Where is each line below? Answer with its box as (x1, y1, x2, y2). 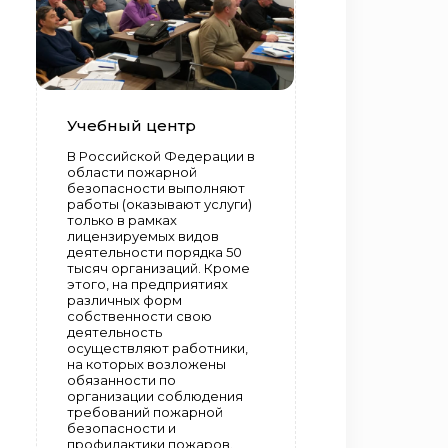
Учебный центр (67, 116, 196, 136)
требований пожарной (67, 404, 223, 421)
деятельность (67, 324, 162, 341)
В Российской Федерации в (67, 148, 255, 165)
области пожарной (67, 164, 197, 181)
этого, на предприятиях (67, 276, 228, 293)
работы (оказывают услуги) (67, 196, 252, 213)
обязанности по (67, 372, 176, 389)
